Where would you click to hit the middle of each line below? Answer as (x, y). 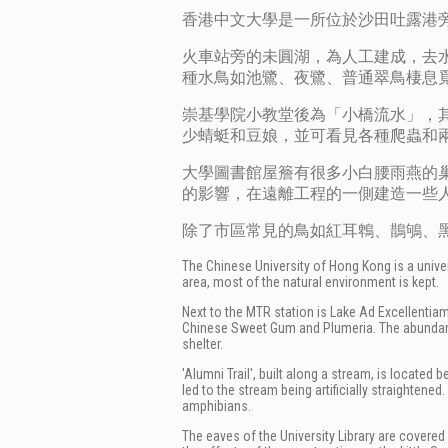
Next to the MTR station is (256, 312)
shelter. (202, 344)
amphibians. (216, 406)
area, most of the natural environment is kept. (310, 282)
